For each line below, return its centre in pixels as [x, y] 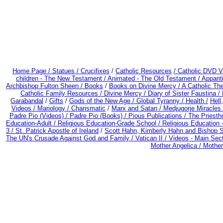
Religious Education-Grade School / [110, 123]
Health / [197, 101]
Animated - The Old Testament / [155, 78]
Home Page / [31, 71]
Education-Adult [29, 123]
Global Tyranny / [161, 101]
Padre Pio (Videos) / [40, 115]
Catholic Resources [144, 71]
